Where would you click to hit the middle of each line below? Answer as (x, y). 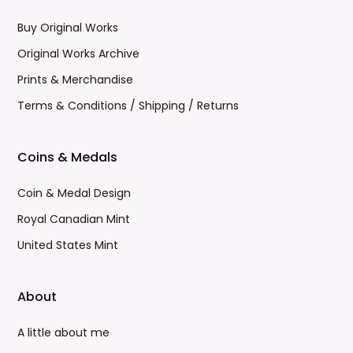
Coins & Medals (68, 157)
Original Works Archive (79, 54)
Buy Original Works (68, 28)
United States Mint (68, 245)
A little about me (64, 333)
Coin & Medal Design (74, 193)
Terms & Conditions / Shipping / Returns (128, 106)
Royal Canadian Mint (74, 219)
